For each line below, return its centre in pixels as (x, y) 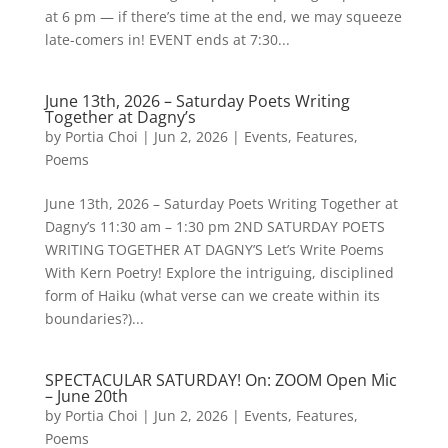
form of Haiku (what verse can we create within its (212, 295)
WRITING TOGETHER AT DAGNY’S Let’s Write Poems (214, 249)
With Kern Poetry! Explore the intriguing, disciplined (219, 272)
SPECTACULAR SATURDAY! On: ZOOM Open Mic (220, 380)
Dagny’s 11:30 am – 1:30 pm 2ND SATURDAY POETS (214, 226)
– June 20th (86, 396)
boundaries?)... (94, 318)
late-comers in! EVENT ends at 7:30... (167, 39)
